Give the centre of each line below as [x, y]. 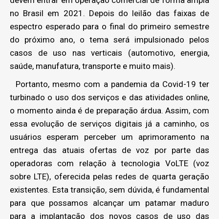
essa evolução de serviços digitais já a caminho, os [109, 124]
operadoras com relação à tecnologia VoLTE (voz [109, 163]
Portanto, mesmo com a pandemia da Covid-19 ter [109, 84]
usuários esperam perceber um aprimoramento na [109, 137]
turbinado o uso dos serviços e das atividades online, [109, 97]
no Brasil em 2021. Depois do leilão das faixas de [109, 13]
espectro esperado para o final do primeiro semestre [109, 26]
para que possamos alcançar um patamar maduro [109, 203]
